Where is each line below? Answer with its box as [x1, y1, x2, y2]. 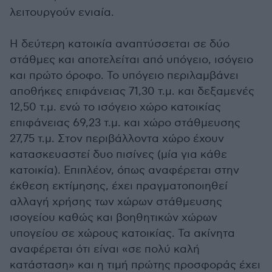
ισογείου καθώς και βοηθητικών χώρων [10, 211, 217, 224]
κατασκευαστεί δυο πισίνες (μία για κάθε [10, 148, 227, 161]
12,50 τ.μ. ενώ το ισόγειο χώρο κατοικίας [10, 101, 221, 114]
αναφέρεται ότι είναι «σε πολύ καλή [10, 243, 200, 256]
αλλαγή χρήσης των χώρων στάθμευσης [10, 195, 222, 208]
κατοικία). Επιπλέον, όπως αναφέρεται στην [10, 164, 239, 177]
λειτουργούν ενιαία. [10, 6, 114, 19]
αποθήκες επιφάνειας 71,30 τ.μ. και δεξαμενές [10, 85, 254, 98]
